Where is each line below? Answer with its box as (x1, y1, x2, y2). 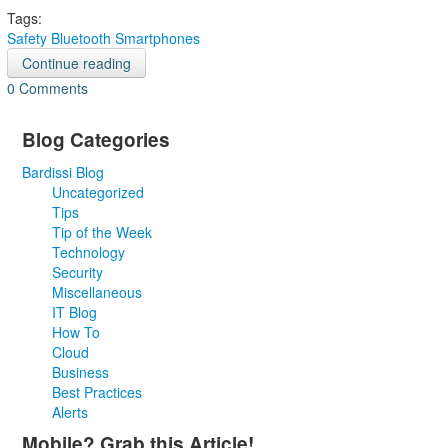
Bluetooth (50, 28, 111, 48)
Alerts (51, 402, 88, 422)
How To (51, 322, 100, 342)
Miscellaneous (51, 282, 142, 302)
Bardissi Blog (21, 162, 104, 182)
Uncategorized (51, 182, 144, 202)
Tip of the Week (51, 222, 152, 242)
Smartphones (114, 28, 200, 48)
